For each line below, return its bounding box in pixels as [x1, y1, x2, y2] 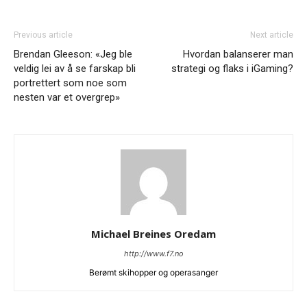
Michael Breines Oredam [91, 226, 216, 241]
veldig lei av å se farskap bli [14, 62, 136, 75]
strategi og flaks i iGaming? [171, 62, 293, 75]
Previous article [14, 29, 73, 40]
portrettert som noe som [14, 76, 127, 89]
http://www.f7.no [123, 248, 184, 258]
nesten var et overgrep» [14, 90, 120, 103]
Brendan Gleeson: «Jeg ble [14, 47, 132, 60]
